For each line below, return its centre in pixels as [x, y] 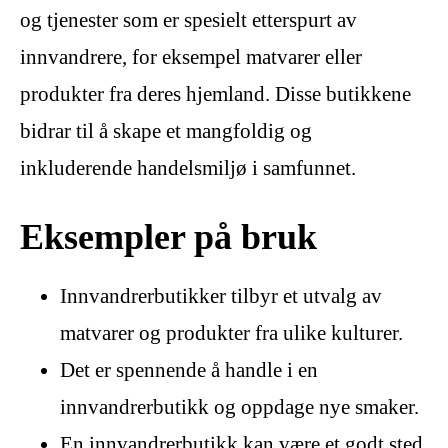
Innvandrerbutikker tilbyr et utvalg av [221, 296]
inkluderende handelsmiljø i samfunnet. [188, 168]
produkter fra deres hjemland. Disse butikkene [215, 94]
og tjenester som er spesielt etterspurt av [188, 20]
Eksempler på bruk [168, 237]
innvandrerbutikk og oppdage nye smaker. [239, 407]
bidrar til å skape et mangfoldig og [166, 131]
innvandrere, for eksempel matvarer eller [191, 57]
